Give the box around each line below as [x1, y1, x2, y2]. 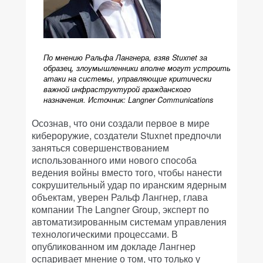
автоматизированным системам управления [32, 215, 227, 228]
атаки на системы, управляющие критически [43, 73, 211, 84]
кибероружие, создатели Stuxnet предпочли [32, 129, 221, 142]
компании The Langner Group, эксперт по [32, 203, 209, 216]
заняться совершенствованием [32, 141, 169, 154]
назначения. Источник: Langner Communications [43, 95, 213, 105]
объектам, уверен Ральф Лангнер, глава [32, 190, 208, 204]
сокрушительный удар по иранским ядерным [32, 178, 227, 191]
